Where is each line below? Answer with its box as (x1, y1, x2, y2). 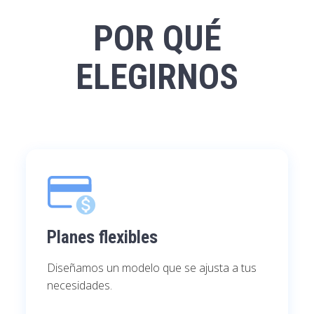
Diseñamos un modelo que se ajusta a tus (47, 260, 257, 275)
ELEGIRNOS (76, 57, 238, 97)
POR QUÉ (93, 18, 221, 59)
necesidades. (47, 278, 113, 293)
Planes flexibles (47, 227, 158, 247)
